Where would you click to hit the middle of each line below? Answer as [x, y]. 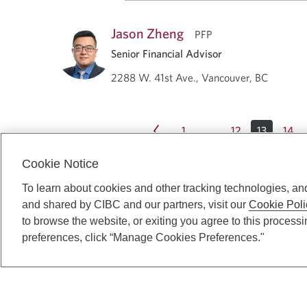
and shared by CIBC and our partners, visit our [135, 205]
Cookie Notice [60, 164]
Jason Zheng [147, 33]
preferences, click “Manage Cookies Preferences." [143, 237]
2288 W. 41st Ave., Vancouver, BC [189, 77]
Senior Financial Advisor [167, 53]
